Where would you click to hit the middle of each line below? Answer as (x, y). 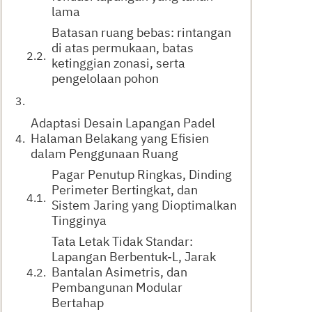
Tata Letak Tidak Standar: (122, 241)
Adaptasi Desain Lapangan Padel (123, 123)
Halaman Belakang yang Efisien (120, 138)
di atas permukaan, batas (123, 48)
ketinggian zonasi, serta (118, 63)
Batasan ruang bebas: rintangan (141, 32)
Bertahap (78, 303)
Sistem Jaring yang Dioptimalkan (144, 205)
